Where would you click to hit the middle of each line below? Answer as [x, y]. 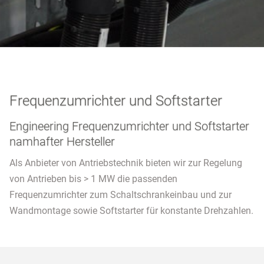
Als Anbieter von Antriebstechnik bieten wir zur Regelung [126, 163]
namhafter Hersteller [62, 141]
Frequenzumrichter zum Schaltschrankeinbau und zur [121, 194]
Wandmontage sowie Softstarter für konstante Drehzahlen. [131, 210]
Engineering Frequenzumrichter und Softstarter [129, 126]
